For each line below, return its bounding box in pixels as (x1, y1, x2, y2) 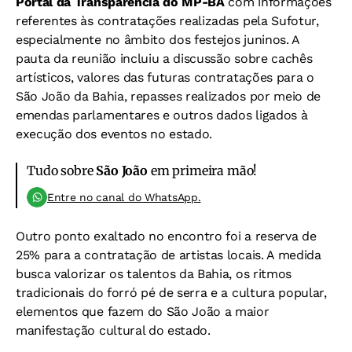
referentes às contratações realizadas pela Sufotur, (16, 13, 319, 29)
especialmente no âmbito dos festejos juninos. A (16, 32, 299, 48)
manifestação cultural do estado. (16, 323, 211, 339)
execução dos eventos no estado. (16, 126, 213, 142)
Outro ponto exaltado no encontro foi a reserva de (16, 229, 317, 244)
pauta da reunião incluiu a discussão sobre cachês (16, 51, 313, 67)
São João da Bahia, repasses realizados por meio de (16, 89, 321, 104)
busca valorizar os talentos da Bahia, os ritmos (16, 266, 291, 282)
